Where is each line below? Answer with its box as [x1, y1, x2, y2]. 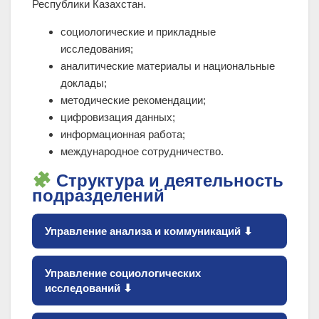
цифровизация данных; [61, 111, 175, 124]
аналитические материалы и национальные [61, 60, 275, 73]
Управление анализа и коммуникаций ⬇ [45, 225, 253, 238]
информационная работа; [61, 128, 185, 141]
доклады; [61, 77, 107, 90]
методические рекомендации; [61, 94, 206, 107]
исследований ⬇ [45, 282, 132, 295]
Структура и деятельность [51, 170, 284, 190]
